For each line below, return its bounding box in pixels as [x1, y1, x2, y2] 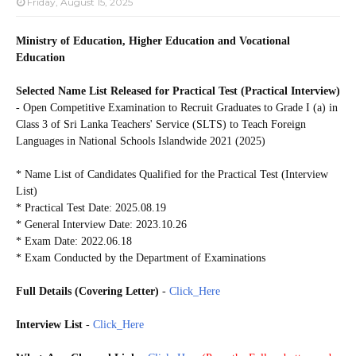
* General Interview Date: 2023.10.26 [16, 218, 187, 230]
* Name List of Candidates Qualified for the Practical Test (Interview [16, 168, 328, 180]
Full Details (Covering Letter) [16, 284, 159, 297]
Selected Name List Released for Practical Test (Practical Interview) [16, 84, 340, 97]
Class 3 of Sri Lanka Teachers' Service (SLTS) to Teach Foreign [16, 118, 306, 130]
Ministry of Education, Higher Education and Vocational [16, 34, 290, 47]
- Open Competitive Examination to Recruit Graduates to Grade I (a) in [16, 101, 338, 114]
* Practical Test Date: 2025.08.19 [16, 201, 166, 214]
